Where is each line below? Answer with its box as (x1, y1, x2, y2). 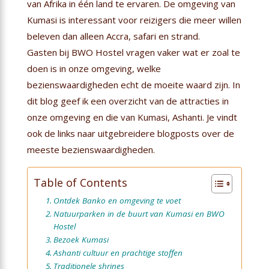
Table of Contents (33, 175, 127, 190)
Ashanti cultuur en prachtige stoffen (53, 247, 183, 258)
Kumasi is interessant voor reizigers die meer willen (26, 13, 241, 26)
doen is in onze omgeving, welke (26, 62, 161, 74)
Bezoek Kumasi (53, 234, 109, 245)
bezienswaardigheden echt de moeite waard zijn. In (26, 78, 240, 91)
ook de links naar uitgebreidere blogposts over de (26, 127, 234, 139)
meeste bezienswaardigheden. (26, 143, 155, 156)
